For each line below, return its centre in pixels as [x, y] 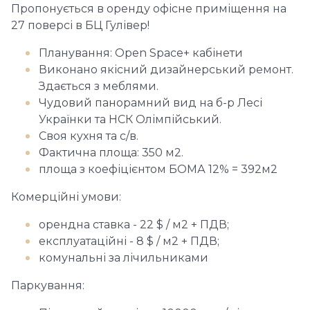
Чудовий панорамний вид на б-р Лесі [151, 103]
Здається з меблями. [99, 86]
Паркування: [48, 285]
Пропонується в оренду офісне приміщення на [149, 9]
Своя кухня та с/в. [89, 136]
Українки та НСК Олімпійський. [130, 119]
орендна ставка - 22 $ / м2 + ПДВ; [134, 225]
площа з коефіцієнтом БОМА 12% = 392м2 [158, 169]
